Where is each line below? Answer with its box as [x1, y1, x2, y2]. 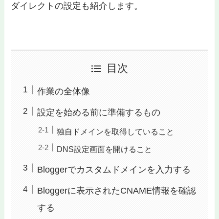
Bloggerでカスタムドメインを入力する [37, 164, 191, 175]
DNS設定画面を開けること [57, 144, 153, 153]
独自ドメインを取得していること [57, 127, 175, 136]
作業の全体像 [37, 86, 90, 96]
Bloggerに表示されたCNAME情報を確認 [37, 186, 197, 196]
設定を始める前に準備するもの [37, 108, 161, 118]
